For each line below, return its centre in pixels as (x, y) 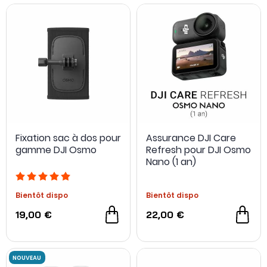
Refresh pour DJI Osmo (198, 150)
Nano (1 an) (171, 162)
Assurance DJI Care (191, 138)
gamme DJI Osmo (56, 150)
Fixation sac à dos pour (68, 138)
